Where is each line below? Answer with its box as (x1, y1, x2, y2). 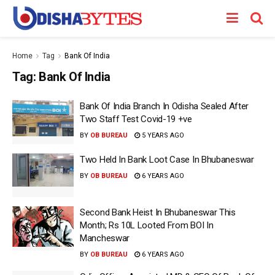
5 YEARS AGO (140, 131, 184, 139)
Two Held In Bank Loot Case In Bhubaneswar (80, 153, 254, 165)
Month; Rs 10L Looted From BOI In (80, 220, 214, 231)
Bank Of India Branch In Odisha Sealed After (80, 101, 249, 112)
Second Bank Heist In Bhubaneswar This (80, 207, 236, 218)
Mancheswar (80, 233, 130, 244)
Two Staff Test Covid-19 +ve (80, 114, 192, 125)
